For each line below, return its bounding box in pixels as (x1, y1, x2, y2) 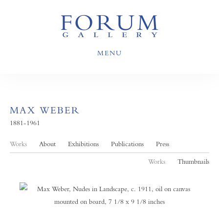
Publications (111, 140, 144, 148)
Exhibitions (68, 140, 99, 148)
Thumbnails (177, 157, 209, 165)
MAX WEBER (10, 105, 80, 116)
